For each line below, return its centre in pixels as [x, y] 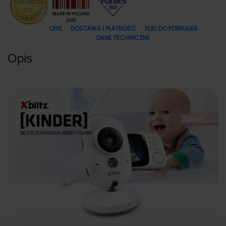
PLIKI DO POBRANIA [171, 29]
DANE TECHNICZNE [123, 38]
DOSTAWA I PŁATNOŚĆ [103, 29]
